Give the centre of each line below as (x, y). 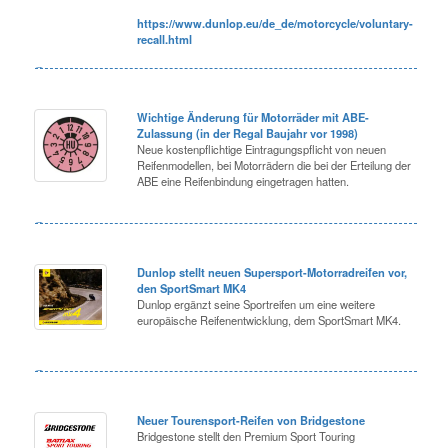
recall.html (165, 39)
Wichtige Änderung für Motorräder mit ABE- (253, 117)
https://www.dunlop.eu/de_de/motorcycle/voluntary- (275, 23)
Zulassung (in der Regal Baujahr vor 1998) (248, 133)
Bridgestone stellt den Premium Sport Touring (246, 435)
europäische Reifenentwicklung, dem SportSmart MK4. (269, 320)
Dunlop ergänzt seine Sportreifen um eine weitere (256, 304)
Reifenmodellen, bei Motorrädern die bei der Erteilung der (274, 165)
